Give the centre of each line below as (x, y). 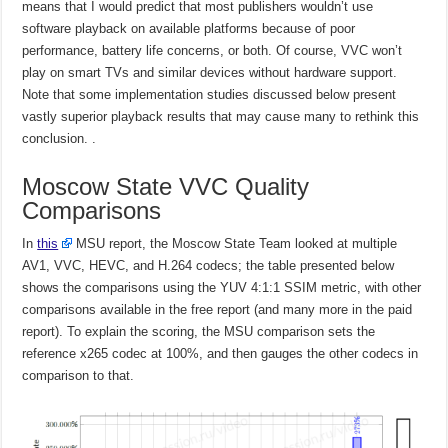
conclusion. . (59, 138)
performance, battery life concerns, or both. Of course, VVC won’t (212, 50)
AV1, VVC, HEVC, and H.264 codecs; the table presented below (208, 265)
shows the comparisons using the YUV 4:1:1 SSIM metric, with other (222, 287)
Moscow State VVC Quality (166, 186)
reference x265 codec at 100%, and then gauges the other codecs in (220, 353)
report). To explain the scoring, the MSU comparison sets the (199, 331)
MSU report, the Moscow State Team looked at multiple (235, 243)
